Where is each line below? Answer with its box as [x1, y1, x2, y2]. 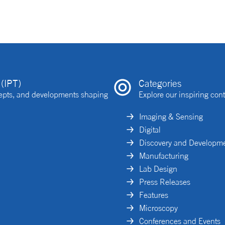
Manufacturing [139, 151, 188, 161]
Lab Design [139, 164, 177, 174]
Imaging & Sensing [139, 111, 203, 122]
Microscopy [139, 203, 178, 213]
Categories [139, 77, 181, 90]
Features [139, 190, 168, 200]
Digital [139, 125, 161, 135]
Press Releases [139, 177, 190, 187]
